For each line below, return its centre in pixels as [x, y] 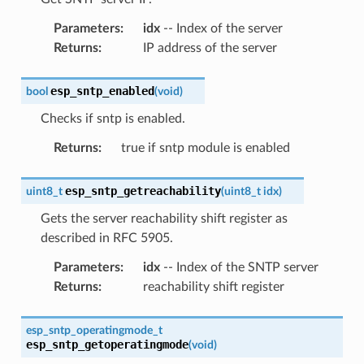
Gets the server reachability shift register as [164, 218]
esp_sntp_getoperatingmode [107, 344]
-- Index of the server [221, 28]
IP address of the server [210, 48]
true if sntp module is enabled [205, 147]
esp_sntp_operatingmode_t [94, 330]
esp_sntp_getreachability [143, 191]
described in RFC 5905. [106, 238]
